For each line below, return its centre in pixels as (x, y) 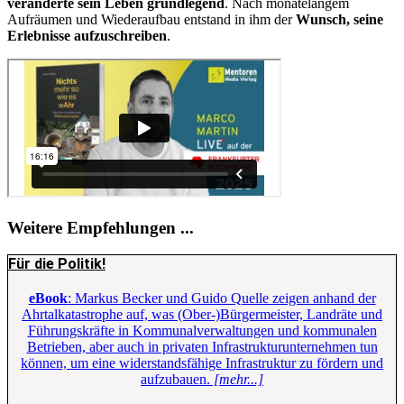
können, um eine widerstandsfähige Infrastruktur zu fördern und (202, 363)
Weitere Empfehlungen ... (101, 227)
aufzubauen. (175, 380)
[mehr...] (237, 380)
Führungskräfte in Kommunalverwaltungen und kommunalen (202, 331)
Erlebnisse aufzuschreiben (87, 35)
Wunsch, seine (340, 19)
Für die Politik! (57, 264)
